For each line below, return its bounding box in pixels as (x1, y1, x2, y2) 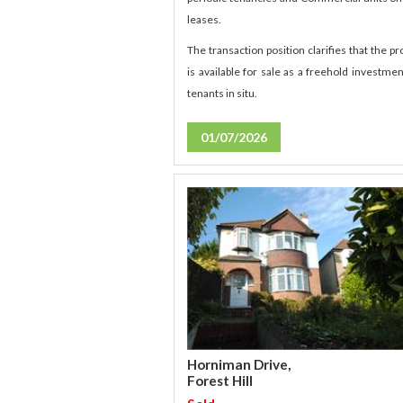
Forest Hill (187, 372, 254, 390)
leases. (187, 13, 222, 27)
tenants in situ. (187, 86, 258, 101)
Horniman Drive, (187, 356, 291, 373)
